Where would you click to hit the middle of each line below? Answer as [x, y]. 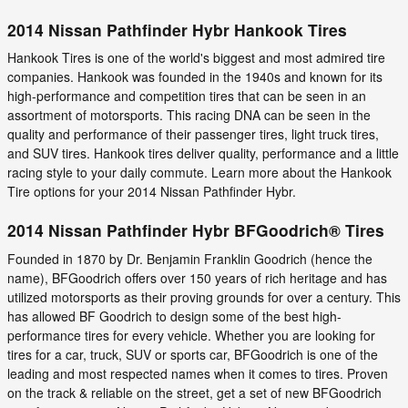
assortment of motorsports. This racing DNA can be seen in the [189, 115]
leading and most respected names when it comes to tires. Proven [198, 373]
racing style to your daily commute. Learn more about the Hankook [199, 172]
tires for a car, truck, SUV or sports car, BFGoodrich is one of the [193, 354]
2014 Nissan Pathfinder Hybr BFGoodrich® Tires [196, 230]
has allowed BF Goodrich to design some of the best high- [174, 316]
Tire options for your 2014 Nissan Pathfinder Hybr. [152, 191]
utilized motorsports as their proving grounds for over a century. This [204, 296]
